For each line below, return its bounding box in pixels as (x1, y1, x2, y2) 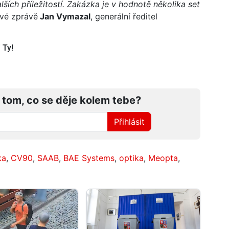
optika (119, 153, 144, 164)
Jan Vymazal (38, 11, 90, 22)
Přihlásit (114, 117, 145, 127)
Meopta (148, 153, 178, 164)
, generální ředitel (90, 11, 157, 22)
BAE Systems (63, 153, 114, 164)
